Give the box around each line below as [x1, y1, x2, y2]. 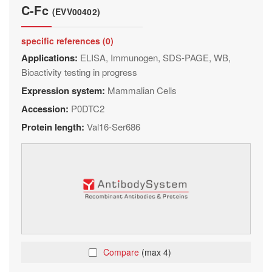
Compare [103, 246, 141, 258]
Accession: [21, 102, 71, 115]
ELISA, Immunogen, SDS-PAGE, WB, [80, 51, 231, 64]
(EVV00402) [52, 5, 100, 18]
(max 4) [141, 246, 171, 258]
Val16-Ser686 [87, 120, 140, 133]
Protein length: [21, 120, 87, 134]
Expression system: [21, 84, 107, 97]
